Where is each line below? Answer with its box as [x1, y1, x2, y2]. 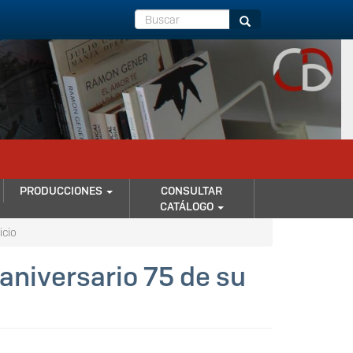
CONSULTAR [161, 184, 223, 199]
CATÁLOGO [159, 199, 216, 214]
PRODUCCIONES [20, 184, 106, 199]
